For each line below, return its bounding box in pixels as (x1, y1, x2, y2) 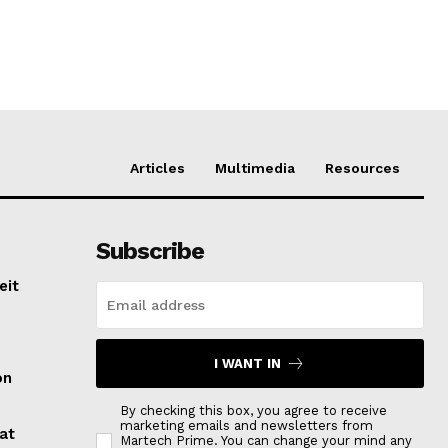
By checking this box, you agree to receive (119, 403, 387, 419)
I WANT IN (214, 356, 282, 372)
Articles (130, 160, 185, 177)
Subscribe (95, 237, 204, 266)
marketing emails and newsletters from (119, 418, 373, 434)
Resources (325, 160, 400, 177)
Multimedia (215, 160, 295, 177)
